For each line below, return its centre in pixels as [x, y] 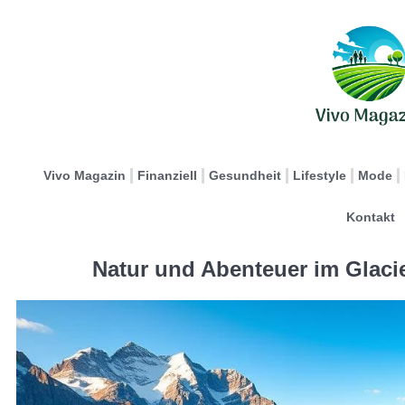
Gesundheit [245, 175]
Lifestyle [320, 175]
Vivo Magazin [85, 175]
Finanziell [167, 175]
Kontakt [370, 217]
